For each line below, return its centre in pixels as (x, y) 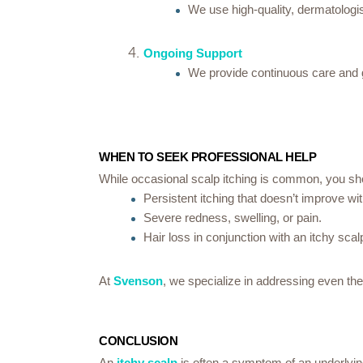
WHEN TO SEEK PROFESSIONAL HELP (207, 157)
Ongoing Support (193, 53)
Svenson (138, 281)
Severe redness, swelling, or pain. (233, 218)
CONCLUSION (138, 341)
